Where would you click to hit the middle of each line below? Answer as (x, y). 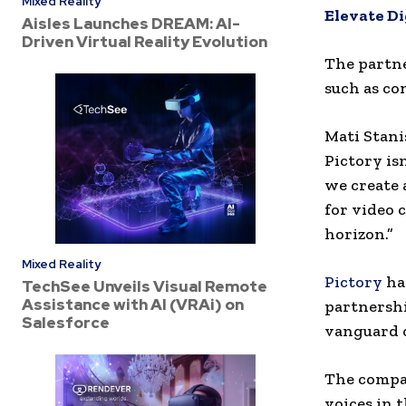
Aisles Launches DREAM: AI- (131, 23)
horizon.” (359, 234)
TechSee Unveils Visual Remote (145, 286)
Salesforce (66, 322)
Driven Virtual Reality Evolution (145, 41)
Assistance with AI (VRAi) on (133, 304)
